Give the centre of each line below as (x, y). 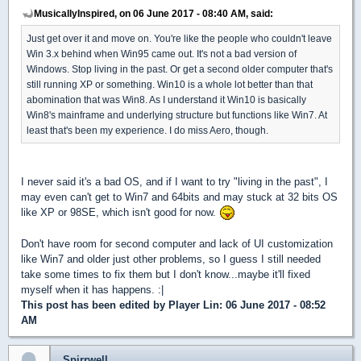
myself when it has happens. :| (92, 290)
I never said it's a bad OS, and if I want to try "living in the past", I (174, 181)
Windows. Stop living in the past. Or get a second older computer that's (180, 68)
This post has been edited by (95, 305)
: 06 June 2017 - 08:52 (272, 305)
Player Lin (194, 305)
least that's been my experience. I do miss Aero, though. (147, 130)
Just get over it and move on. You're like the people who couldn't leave (179, 38)
